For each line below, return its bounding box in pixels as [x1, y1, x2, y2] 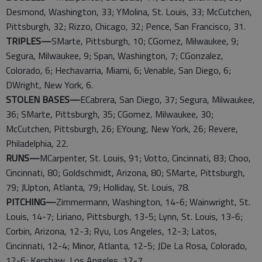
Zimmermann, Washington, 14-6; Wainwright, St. [56, 195, 250, 209]
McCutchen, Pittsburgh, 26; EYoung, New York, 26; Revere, [6, 122, 238, 136]
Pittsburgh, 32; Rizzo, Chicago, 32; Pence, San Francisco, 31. [6, 19, 246, 33]
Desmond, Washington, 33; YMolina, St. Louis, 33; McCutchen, [6, 5, 252, 19]
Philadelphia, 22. [6, 136, 68, 150]
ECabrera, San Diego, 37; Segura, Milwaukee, [80, 92, 255, 106]
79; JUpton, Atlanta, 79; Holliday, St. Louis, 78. [6, 180, 189, 194]
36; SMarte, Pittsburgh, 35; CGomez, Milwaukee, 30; [6, 107, 213, 121]
